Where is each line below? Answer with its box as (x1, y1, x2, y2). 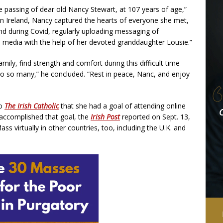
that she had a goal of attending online (59, 101, 186, 111)
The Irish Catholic (4, 101, 59, 111)
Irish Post (91, 112, 120, 121)
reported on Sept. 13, (120, 112, 190, 121)
